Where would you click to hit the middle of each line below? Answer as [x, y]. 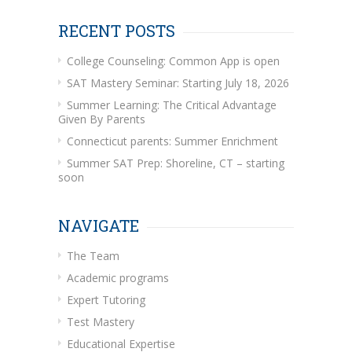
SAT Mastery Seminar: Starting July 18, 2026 [178, 82]
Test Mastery [101, 321]
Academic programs [118, 277]
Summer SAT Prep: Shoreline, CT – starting [176, 163]
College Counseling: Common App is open [173, 60]
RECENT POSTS [117, 30]
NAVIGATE [99, 225]
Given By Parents [102, 119]
